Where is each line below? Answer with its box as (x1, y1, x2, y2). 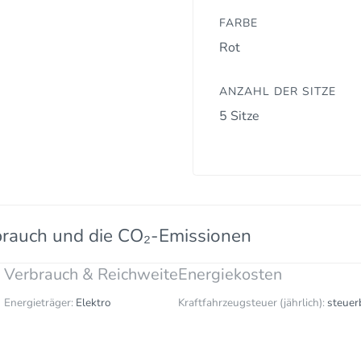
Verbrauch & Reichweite (4, 263, 178, 286)
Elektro (76, 295, 112, 311)
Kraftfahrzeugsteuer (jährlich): (178, 295, 325, 311)
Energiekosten (178, 263, 282, 286)
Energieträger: (4, 295, 73, 311)
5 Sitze (219, 106, 259, 125)
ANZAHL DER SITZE (219, 83, 336, 99)
